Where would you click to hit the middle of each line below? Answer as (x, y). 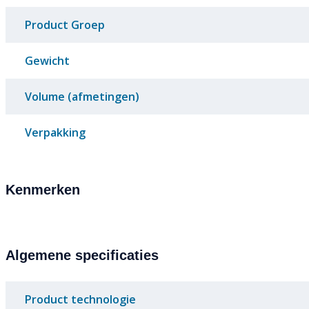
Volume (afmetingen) (82, 97)
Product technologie (80, 300)
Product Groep (65, 25)
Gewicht (47, 61)
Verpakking (55, 133)
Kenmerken (43, 190)
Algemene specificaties (82, 256)
